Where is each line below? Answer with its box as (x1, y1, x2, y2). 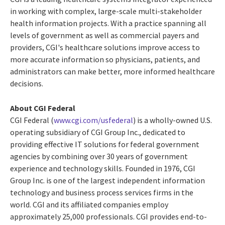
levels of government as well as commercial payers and (10, 30, 199, 40)
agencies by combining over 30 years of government (10, 151, 188, 161)
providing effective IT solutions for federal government (10, 139, 199, 149)
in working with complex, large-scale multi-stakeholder (10, 6, 202, 16)
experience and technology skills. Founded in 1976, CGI (10, 163, 195, 173)
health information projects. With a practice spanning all (10, 18, 206, 28)
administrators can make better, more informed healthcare (10, 66, 215, 76)
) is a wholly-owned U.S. (133, 115, 212, 125)
